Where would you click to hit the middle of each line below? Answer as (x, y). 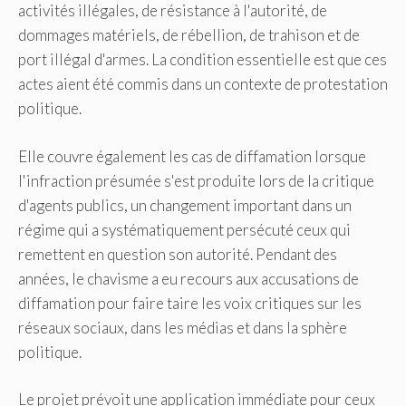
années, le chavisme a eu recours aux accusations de (188, 278)
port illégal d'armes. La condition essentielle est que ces (203, 60)
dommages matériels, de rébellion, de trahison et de (189, 35)
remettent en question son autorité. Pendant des (178, 254)
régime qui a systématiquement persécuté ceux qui (184, 229)
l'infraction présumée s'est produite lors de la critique (196, 180)
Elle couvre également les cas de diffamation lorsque (192, 156)
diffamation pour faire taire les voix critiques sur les (190, 303)
